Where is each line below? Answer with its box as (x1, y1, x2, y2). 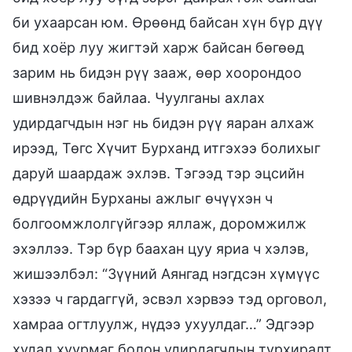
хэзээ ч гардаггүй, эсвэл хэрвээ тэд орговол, (13, 290, 327, 307)
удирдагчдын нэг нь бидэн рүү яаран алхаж (13, 114, 314, 131)
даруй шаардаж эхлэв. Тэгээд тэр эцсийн (13, 164, 304, 181)
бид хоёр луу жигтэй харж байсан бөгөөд (13, 38, 304, 56)
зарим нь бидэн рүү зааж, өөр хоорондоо (13, 64, 302, 81)
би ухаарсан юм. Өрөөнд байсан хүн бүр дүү (13, 13, 323, 31)
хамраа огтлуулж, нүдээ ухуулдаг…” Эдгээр (13, 315, 314, 332)
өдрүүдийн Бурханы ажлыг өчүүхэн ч (13, 189, 273, 207)
